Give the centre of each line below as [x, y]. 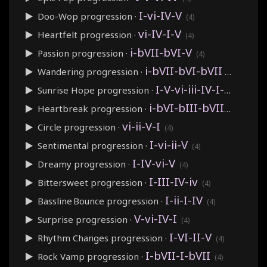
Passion [53, 53]
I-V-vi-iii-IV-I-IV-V [190, 89]
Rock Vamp [61, 256]
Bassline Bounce [71, 201]
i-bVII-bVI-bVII [184, 70]
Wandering [61, 71]
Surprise [55, 219]
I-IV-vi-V [154, 163]
